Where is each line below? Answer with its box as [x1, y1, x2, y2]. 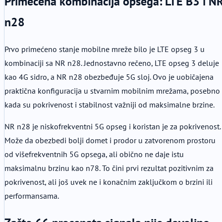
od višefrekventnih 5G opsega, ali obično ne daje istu [4, 149, 184, 160]
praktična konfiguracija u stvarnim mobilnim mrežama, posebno [4, 86, 220, 96]
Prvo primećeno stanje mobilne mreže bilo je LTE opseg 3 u [4, 44, 205, 55]
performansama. [4, 191, 59, 201]
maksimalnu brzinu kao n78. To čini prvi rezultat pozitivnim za [4, 163, 214, 173]
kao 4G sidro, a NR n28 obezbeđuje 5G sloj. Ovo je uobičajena [4, 72, 214, 82]
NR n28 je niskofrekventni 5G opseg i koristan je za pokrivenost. [4, 121, 221, 132]
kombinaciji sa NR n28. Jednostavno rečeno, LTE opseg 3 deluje [4, 58, 219, 68]
